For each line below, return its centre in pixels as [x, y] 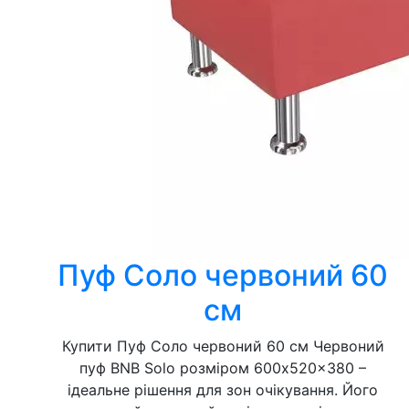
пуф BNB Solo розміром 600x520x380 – [223, 368]
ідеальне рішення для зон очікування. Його [223, 390]
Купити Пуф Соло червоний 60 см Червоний [223, 346]
